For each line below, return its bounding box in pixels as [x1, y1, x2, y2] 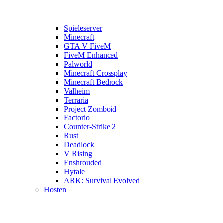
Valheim [64, 87, 90, 95]
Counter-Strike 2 [64, 122, 116, 131]
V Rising [64, 149, 92, 158]
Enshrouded [64, 158, 102, 167]
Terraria [64, 96, 88, 104]
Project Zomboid [64, 105, 116, 113]
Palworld [64, 60, 92, 68]
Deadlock [64, 140, 94, 149]
